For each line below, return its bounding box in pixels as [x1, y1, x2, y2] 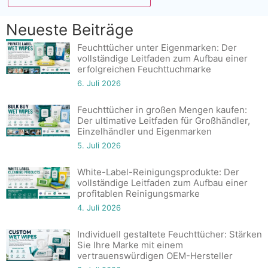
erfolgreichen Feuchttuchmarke [77, 63, 211, 75]
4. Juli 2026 [77, 202, 121, 212]
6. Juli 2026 [77, 78, 121, 88]
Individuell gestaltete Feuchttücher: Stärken [77, 228, 262, 240]
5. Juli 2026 [77, 140, 121, 150]
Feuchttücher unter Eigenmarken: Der [77, 41, 237, 53]
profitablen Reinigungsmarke [77, 187, 200, 199]
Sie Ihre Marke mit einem [77, 239, 183, 251]
